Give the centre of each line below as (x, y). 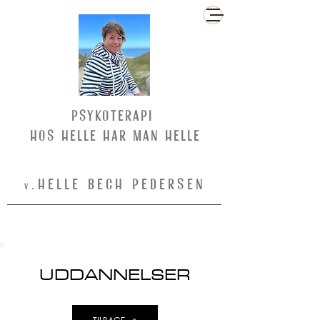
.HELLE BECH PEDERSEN (119, 184)
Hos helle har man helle (115, 136)
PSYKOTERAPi (115, 116)
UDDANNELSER (115, 274)
